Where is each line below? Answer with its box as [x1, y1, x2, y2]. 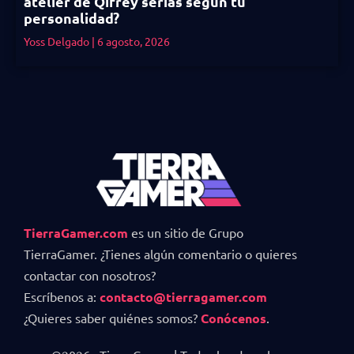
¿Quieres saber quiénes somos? [24, 309, 201, 326]
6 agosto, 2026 [95, 34, 170, 49]
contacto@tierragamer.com [100, 288, 267, 305]
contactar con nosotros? [24, 266, 156, 283]
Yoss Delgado [24, 34, 92, 49]
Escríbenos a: [24, 288, 100, 304]
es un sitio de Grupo [128, 224, 243, 240]
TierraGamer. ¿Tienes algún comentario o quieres [24, 245, 297, 262]
